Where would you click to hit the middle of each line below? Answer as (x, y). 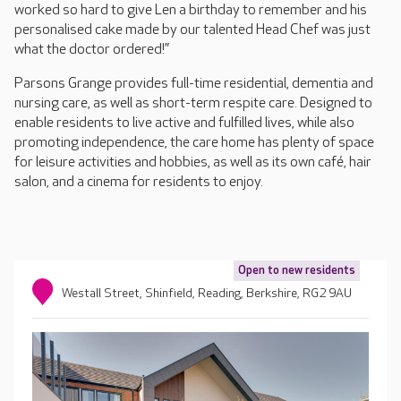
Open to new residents (297, 271)
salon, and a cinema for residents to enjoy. (139, 183)
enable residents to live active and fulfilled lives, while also (184, 124)
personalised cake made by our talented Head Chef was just (192, 30)
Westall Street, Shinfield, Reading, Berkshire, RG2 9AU (207, 294)
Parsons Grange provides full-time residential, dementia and (194, 84)
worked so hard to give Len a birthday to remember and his (191, 11)
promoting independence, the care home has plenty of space (194, 143)
